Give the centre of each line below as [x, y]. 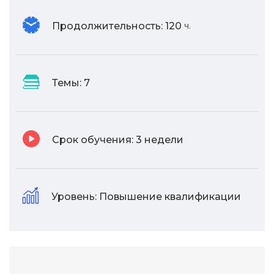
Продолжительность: [107, 26]
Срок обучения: [93, 140]
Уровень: [74, 197]
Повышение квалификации [170, 197]
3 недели [160, 140]
